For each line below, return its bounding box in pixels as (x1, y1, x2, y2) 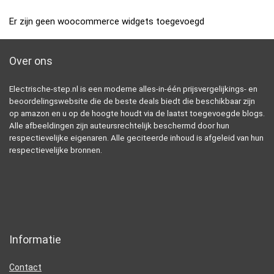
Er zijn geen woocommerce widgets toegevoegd (9, 15, 204, 27)
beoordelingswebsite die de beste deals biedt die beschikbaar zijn (9, 96, 255, 106)
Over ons (9, 54, 53, 67)
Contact (9, 262, 42, 272)
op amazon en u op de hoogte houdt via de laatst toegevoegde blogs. (9, 108, 265, 118)
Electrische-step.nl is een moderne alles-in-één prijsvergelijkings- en (9, 84, 257, 94)
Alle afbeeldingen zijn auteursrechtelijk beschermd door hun (9, 120, 229, 130)
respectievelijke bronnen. (9, 145, 102, 155)
